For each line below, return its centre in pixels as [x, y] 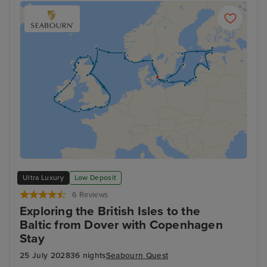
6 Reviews [90, 195]
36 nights [88, 256]
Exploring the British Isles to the [110, 211]
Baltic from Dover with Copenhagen [121, 225]
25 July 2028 [45, 256]
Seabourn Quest [137, 256]
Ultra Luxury [43, 178]
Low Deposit [95, 178]
